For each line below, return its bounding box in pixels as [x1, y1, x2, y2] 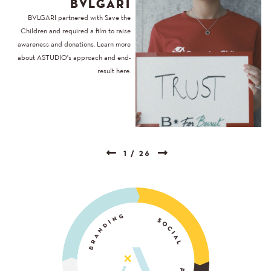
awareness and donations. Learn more [18, 41, 131, 48]
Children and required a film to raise [21, 28, 131, 34]
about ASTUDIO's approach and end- [18, 54, 131, 61]
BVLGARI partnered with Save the [28, 15, 131, 21]
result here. [97, 68, 131, 74]
